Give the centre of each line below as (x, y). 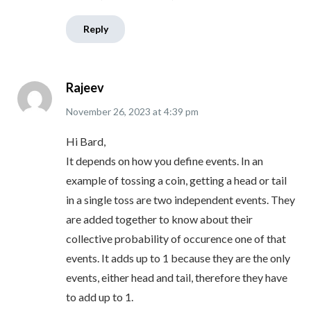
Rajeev (85, 88)
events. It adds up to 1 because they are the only (178, 258)
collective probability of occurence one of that (176, 239)
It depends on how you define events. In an (165, 161)
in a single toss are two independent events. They (180, 200)
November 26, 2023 (108, 112)
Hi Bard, (86, 142)
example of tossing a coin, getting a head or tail (176, 180)
